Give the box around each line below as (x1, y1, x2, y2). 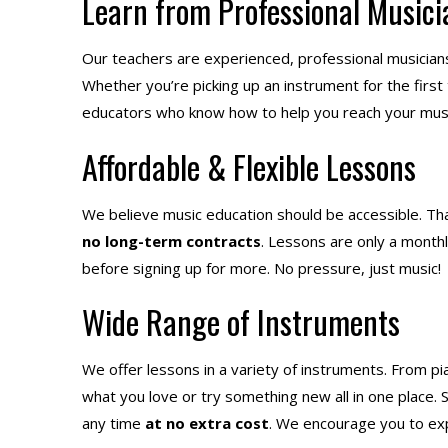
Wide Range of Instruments (82, 298, 400, 345)
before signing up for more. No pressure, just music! (82, 257, 441, 278)
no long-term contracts (82, 230, 261, 251)
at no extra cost (145, 413, 269, 433)
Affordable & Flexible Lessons (82, 142, 416, 190)
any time (82, 413, 145, 433)
